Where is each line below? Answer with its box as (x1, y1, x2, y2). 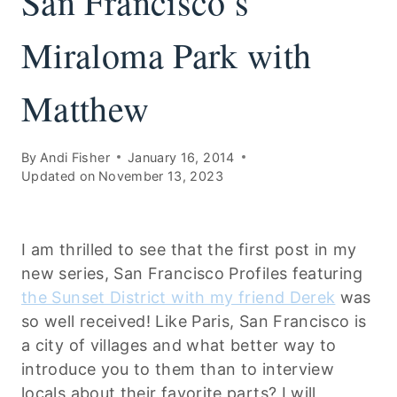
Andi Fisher (39, 149, 110, 165)
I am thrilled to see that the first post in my (21, 239, 357, 259)
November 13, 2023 (97, 167, 223, 183)
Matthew (21, 84, 150, 132)
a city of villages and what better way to (21, 335, 337, 354)
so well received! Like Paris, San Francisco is (21, 311, 367, 331)
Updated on (21, 167, 96, 183)
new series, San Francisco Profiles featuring (21, 263, 363, 283)
